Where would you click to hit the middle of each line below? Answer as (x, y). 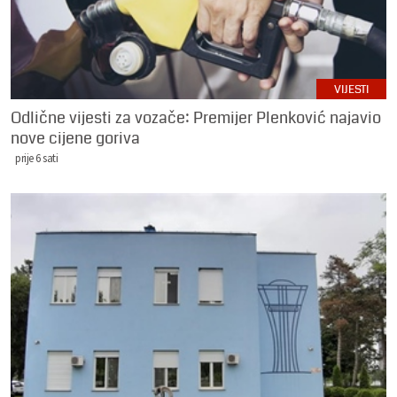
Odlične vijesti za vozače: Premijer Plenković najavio (196, 117)
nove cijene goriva (75, 138)
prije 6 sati (36, 157)
